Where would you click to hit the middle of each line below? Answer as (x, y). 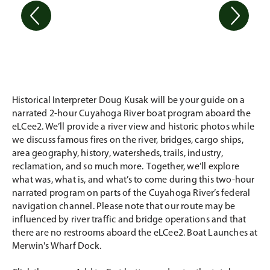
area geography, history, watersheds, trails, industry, (118, 153)
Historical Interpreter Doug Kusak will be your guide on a (129, 100)
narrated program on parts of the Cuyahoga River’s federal (131, 193)
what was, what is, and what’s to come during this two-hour (133, 180)
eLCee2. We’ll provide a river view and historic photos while (133, 127)
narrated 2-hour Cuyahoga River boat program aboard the (131, 114)
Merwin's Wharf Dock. (57, 246)
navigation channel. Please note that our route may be (124, 206)
